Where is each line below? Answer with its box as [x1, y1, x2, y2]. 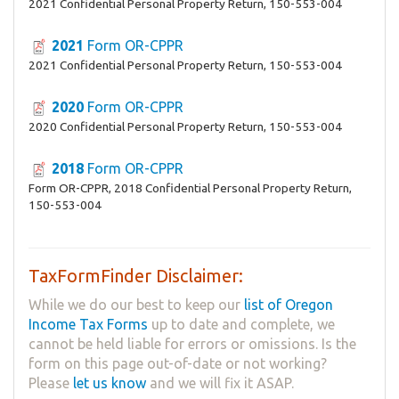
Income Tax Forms [28, 315, 148, 332]
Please [28, 374, 73, 391]
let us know [73, 374, 146, 391]
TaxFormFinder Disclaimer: [28, 265, 243, 286]
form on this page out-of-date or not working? [28, 354, 327, 371]
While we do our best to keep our [28, 296, 244, 313]
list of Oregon [244, 296, 333, 313]
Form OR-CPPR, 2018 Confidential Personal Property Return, [28, 180, 352, 195]
